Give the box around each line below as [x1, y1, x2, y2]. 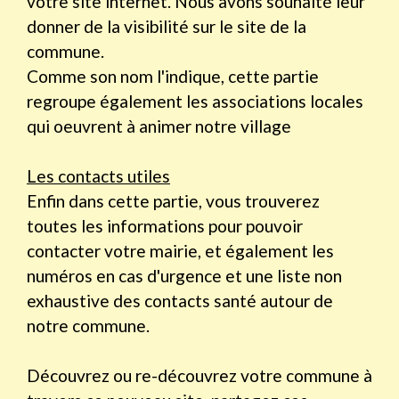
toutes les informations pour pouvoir [27, 216, 303, 237]
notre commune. [27, 315, 153, 337]
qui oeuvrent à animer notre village [27, 116, 291, 137]
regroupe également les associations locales [27, 91, 363, 112]
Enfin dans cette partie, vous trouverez [27, 191, 320, 212]
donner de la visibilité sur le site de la [27, 16, 306, 37]
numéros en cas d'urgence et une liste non [27, 265, 342, 287]
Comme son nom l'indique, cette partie [27, 66, 319, 87]
